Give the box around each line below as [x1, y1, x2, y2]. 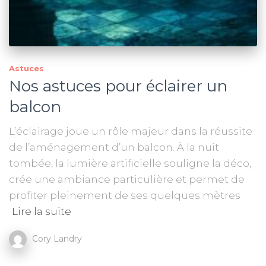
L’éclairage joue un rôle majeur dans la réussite [9, 125, 252, 137]
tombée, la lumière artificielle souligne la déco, [9, 157, 251, 169]
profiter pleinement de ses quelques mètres [9, 189, 240, 201]
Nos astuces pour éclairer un [9, 76, 227, 96]
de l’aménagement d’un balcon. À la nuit [9, 141, 219, 153]
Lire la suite [12, 205, 71, 217]
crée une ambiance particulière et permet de [9, 173, 245, 185]
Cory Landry [32, 233, 82, 244]
